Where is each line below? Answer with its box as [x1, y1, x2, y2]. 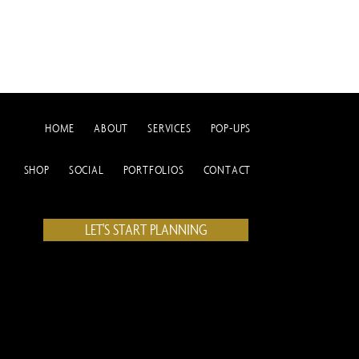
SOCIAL [68, 162, 104, 178]
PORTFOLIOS [123, 162, 184, 178]
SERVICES [147, 120, 192, 136]
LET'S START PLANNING [84, 220, 208, 240]
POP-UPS [210, 120, 252, 136]
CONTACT [203, 162, 252, 178]
